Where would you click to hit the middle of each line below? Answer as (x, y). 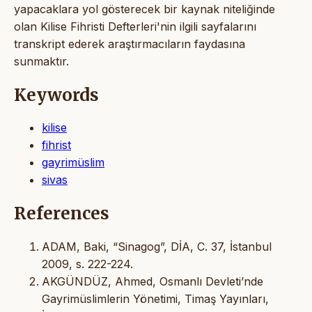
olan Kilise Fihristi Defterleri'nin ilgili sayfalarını (135, 26)
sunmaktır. (41, 61)
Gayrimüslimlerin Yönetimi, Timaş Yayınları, (155, 299)
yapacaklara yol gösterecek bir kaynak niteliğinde (145, 9)
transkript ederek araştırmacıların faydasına (130, 44)
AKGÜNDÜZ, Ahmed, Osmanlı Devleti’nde (153, 282)
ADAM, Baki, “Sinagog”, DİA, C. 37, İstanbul (157, 247)
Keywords (56, 95)
